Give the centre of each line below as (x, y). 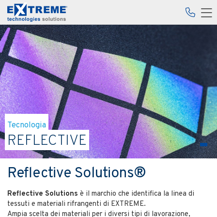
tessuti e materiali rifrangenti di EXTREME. (77, 204)
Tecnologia (27, 125)
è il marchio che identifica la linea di (136, 194)
